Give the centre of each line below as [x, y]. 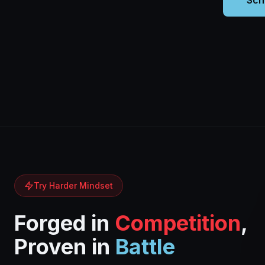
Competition [178, 223]
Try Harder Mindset [73, 185]
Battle [145, 247]
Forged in [64, 223]
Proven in [65, 247]
